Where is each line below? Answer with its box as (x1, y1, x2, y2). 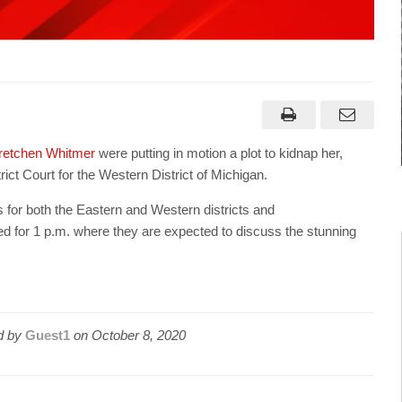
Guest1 (25, 328, 70, 344)
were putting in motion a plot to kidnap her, (95, 145, 343, 162)
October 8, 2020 (92, 328, 186, 344)
